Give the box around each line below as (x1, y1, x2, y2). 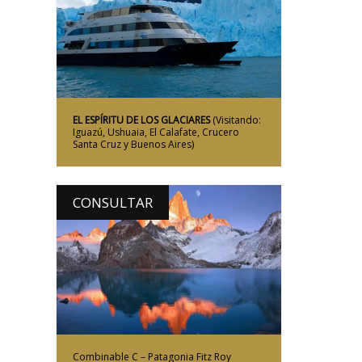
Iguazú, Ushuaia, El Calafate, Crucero (73, 125, 239, 140)
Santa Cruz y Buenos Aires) (73, 137, 194, 152)
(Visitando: (210, 113, 261, 128)
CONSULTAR (73, 192, 153, 212)
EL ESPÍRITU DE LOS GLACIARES (73, 113, 210, 128)
